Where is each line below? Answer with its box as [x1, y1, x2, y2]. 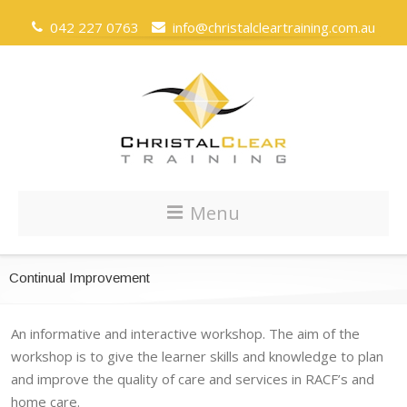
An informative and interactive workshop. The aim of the [11, 324, 360, 342]
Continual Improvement [9, 270, 150, 285]
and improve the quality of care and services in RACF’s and [11, 370, 374, 388]
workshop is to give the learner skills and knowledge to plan [11, 347, 383, 365]
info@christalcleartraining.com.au [165, 18, 375, 36]
